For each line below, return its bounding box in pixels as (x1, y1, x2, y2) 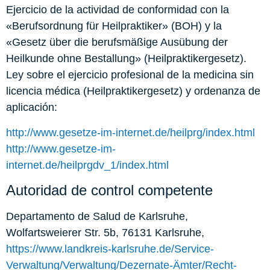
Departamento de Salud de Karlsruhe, (6, 210, 188, 222)
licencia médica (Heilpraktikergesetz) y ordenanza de (6, 85, 260, 98)
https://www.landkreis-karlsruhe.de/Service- (6, 242, 214, 255)
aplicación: (6, 101, 57, 114)
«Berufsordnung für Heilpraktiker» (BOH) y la (6, 20, 222, 33)
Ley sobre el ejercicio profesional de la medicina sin (6, 69, 254, 81)
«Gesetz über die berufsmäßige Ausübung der (6, 36, 228, 49)
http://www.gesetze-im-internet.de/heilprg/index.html (6, 126, 255, 139)
